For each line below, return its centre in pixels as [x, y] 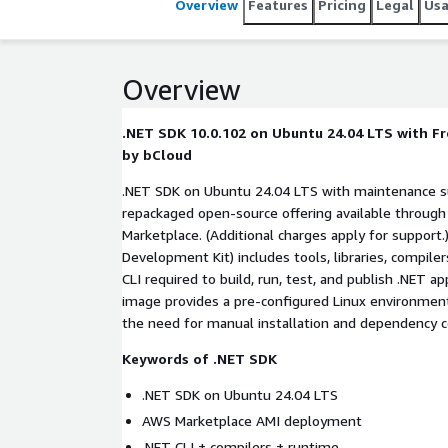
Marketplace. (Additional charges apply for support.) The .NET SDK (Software [164, 234]
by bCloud [157, 154]
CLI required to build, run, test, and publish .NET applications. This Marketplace [162, 278]
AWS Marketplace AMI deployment [252, 420]
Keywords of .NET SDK [199, 358]
